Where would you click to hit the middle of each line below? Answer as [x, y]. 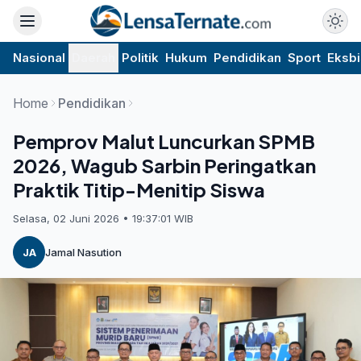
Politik [140, 58]
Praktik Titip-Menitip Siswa [139, 189]
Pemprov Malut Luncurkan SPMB [164, 141]
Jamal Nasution [83, 252]
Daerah [93, 58]
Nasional [39, 58]
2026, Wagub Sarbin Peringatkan [164, 165]
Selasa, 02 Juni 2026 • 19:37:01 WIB [103, 218]
